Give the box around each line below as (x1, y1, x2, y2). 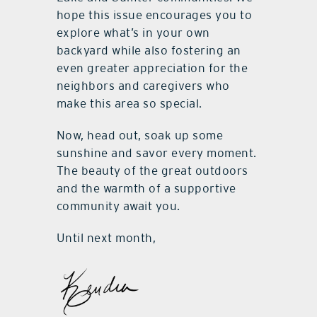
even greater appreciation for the (56, 60, 248, 75)
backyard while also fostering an (56, 42, 241, 57)
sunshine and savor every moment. (56, 145, 257, 160)
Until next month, (56, 230, 156, 245)
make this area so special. (56, 96, 202, 110)
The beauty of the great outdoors (56, 163, 248, 178)
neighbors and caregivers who (56, 78, 230, 93)
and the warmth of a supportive (56, 180, 236, 195)
